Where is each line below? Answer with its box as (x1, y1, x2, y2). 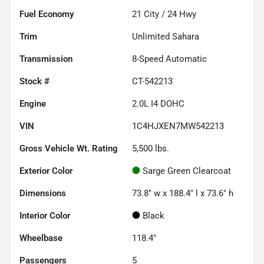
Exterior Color (19, 165, 72, 176)
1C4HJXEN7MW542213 (132, 120, 224, 131)
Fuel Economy (19, 8, 74, 19)
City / (141, 8, 167, 19)
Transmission (19, 53, 72, 64)
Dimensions (19, 187, 66, 199)
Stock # (19, 75, 49, 87)
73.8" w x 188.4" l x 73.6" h (132, 187, 233, 199)
